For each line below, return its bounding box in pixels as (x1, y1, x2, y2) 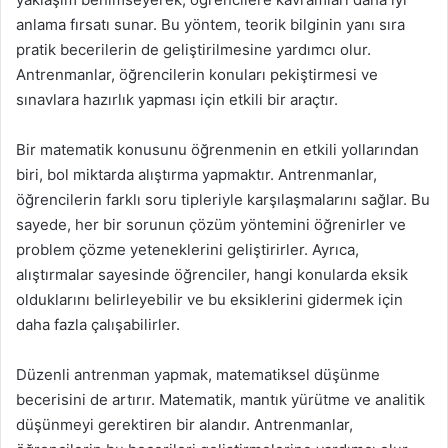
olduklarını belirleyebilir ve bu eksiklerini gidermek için (16, 290, 403, 309)
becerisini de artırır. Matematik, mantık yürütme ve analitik (16, 390, 425, 409)
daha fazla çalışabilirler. (16, 315, 180, 334)
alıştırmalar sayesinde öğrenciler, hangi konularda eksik (16, 265, 408, 284)
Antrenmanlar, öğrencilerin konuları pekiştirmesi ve (16, 65, 378, 84)
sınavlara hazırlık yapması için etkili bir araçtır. (16, 90, 338, 109)
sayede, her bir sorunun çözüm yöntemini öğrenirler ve (16, 215, 406, 234)
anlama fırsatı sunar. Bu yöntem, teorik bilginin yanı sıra (16, 15, 405, 34)
